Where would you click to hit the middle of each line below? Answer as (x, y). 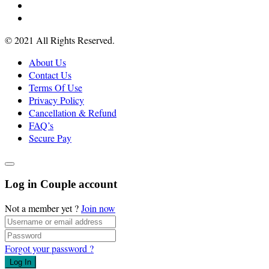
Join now (98, 208)
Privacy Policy (56, 100)
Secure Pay (50, 138)
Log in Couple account (61, 184)
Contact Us (50, 75)
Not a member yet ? (43, 208)
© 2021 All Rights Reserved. (60, 40)
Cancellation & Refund (73, 113)
